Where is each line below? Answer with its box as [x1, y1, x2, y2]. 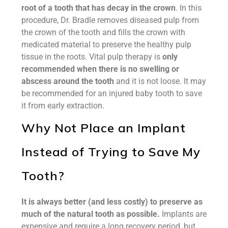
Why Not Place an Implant [21, 120, 186, 135]
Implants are [160, 209, 207, 219]
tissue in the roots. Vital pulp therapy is [21, 51, 162, 62]
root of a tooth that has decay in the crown [21, 3, 176, 13]
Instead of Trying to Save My [21, 144, 201, 159]
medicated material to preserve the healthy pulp [21, 39, 191, 49]
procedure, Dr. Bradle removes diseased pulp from [21, 15, 199, 25]
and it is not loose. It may [114, 76, 206, 86]
